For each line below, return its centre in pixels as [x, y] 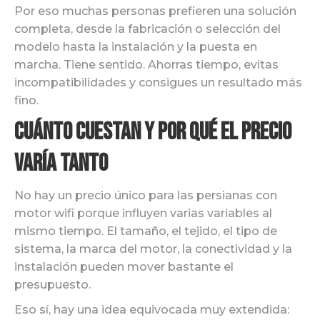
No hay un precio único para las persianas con [146, 195]
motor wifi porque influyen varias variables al [143, 213]
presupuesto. [52, 285]
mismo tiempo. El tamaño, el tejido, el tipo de [146, 231]
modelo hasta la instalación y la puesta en [136, 47]
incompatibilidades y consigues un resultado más [158, 82]
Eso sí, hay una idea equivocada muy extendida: [152, 310]
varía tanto [61, 163]
